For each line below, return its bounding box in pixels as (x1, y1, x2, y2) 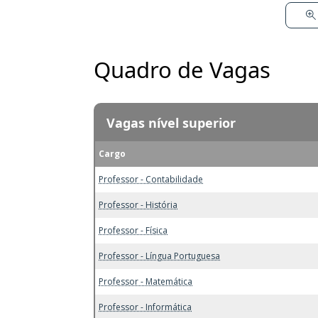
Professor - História (99, 198, 177, 211)
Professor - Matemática (99, 275, 192, 287)
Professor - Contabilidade (99, 172, 203, 185)
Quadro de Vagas (94, 54, 270, 84)
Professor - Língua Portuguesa (99, 249, 220, 262)
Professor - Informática (99, 300, 192, 313)
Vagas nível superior (106, 114, 236, 131)
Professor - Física (99, 224, 168, 236)
